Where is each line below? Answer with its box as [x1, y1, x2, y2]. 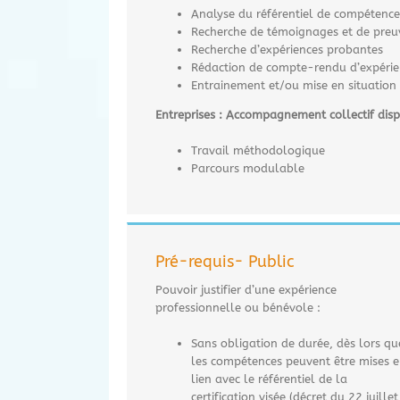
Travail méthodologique [191, 143, 325, 157]
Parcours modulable [191, 161, 304, 175]
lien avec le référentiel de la [191, 371, 347, 386]
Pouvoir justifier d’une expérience [155, 282, 337, 296]
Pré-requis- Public [155, 251, 295, 271]
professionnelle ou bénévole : [155, 300, 321, 314]
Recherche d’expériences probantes [191, 42, 383, 56]
